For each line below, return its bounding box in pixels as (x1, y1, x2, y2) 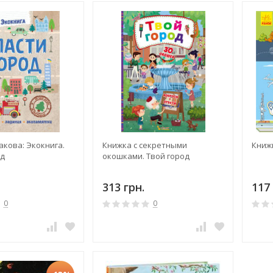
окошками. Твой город (102, 151, 190, 162)
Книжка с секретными (102, 140, 187, 151)
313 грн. (102, 180, 144, 195)
